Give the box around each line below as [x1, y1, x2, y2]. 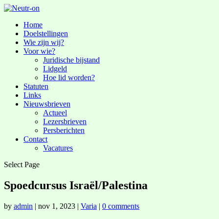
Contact [23, 135, 47, 143]
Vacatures [43, 144, 73, 152]
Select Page [4, 160, 40, 169]
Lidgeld [43, 65, 67, 73]
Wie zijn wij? [23, 38, 64, 46]
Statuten [23, 82, 48, 90]
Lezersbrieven [43, 117, 87, 126]
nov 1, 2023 [38, 201, 75, 210]
